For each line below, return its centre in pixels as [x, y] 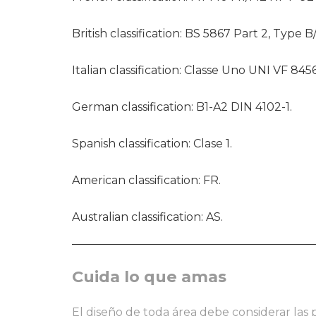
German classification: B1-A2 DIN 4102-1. [182, 107]
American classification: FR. [146, 180]
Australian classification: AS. [147, 217]
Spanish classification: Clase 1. [152, 143]
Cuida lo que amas [149, 276]
